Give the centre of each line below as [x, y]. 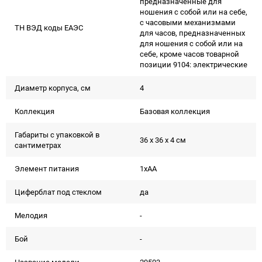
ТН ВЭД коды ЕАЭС [49, 27]
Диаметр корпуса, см [53, 88]
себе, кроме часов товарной [189, 54]
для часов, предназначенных [192, 33]
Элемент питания [47, 168]
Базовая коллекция [175, 111]
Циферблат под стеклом [58, 192]
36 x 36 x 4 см [163, 140]
